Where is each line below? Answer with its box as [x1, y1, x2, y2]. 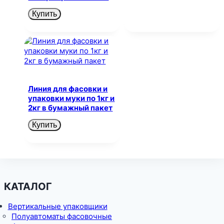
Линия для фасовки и [28, 84, 108, 94]
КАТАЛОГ [4, 180, 52, 192]
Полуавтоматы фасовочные [11, 211, 112, 221]
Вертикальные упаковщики [7, 201, 107, 211]
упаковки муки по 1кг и [28, 93, 115, 103]
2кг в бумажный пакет [28, 103, 113, 113]
